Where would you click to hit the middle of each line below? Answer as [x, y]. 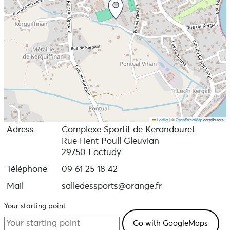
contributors [213, 119]
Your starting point [35, 206]
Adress [20, 130]
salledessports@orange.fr [111, 187]
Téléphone [27, 170]
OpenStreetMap [189, 119]
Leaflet [162, 119]
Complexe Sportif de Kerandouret [128, 130]
